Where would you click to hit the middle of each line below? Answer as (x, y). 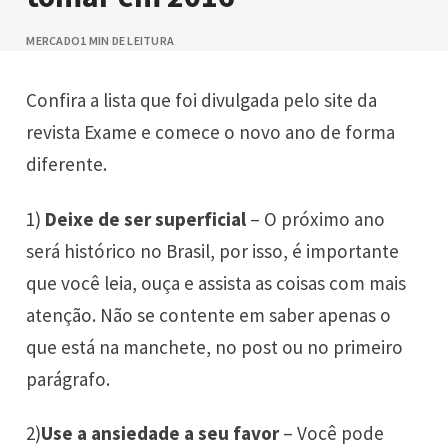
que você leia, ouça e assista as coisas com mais (216, 282)
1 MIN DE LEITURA (127, 41)
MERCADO (53, 41)
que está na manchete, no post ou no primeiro (215, 346)
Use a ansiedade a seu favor (160, 432)
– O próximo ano (316, 218)
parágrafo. (68, 378)
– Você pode (332, 432)
